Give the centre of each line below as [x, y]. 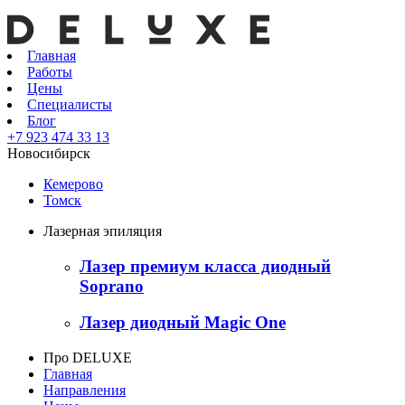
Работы [50, 72]
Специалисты [70, 104]
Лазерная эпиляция [103, 231]
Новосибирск [49, 153]
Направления [85, 391]
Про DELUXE [88, 358]
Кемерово [73, 184]
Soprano [112, 286]
